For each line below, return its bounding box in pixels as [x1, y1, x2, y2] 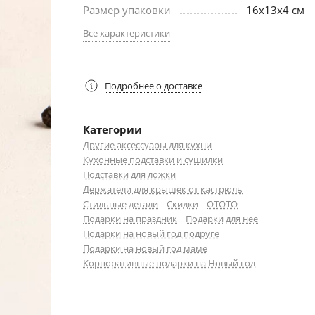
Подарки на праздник [83, 212, 177, 225]
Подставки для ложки [83, 168, 176, 181]
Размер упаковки [83, 3, 171, 17]
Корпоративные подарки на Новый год [83, 257, 255, 269]
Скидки [167, 198, 198, 210]
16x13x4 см [246, 3, 304, 17]
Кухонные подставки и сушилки [83, 153, 223, 166]
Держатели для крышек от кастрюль [83, 183, 243, 195]
